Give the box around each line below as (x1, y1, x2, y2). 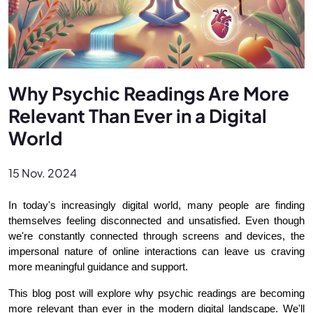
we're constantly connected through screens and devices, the (8, 230, 305, 242)
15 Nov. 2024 (8, 165, 77, 180)
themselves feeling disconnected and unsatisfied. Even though (8, 214, 305, 226)
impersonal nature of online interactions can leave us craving (8, 245, 305, 257)
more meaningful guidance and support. (8, 261, 188, 272)
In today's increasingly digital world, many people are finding (8, 199, 305, 211)
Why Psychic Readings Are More (8, 81, 289, 105)
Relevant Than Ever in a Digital (8, 103, 267, 127)
